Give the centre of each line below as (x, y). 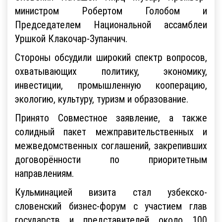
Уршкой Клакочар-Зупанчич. (72, 38)
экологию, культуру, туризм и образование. (103, 99)
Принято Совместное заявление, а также (111, 117)
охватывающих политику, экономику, (111, 71)
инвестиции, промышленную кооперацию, (111, 85)
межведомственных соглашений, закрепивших (111, 145)
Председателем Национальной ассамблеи (111, 24)
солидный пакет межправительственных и (111, 131)
